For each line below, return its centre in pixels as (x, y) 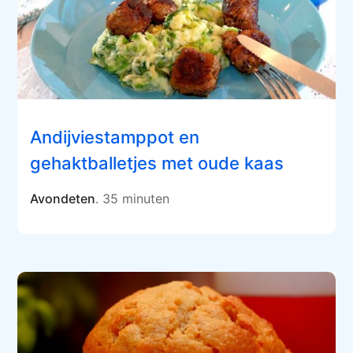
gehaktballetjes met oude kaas (157, 163)
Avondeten (63, 199)
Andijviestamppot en (115, 137)
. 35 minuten (133, 199)
